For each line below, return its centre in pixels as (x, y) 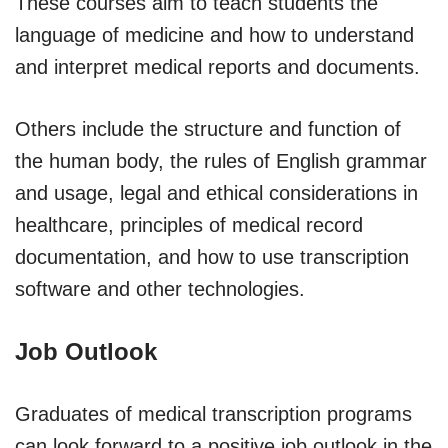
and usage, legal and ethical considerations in (216, 192)
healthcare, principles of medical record (189, 224)
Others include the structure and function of (208, 128)
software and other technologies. (160, 288)
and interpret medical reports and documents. (217, 66)
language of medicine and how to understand (214, 34)
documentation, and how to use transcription (212, 256)
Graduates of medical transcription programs (213, 413)
